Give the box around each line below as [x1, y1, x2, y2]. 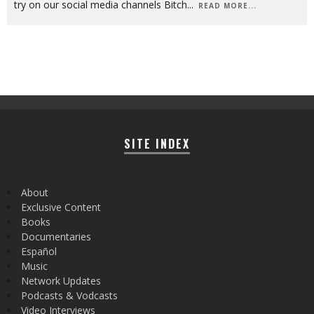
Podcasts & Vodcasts [21, 288, 118, 302]
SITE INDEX [124, 135, 190, 152]
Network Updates [21, 273, 101, 287]
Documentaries [21, 229, 91, 243]
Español [21, 244, 57, 258]
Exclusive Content [21, 200, 101, 214]
